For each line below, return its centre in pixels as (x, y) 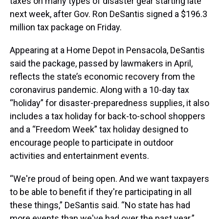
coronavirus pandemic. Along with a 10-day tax (99, 90)
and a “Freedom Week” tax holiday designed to (99, 130)
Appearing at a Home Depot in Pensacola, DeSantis (107, 50)
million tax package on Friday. (66, 27)
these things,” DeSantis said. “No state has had (100, 205)
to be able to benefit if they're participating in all (101, 192)
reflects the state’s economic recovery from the (102, 77)
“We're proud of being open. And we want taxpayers (109, 179)
